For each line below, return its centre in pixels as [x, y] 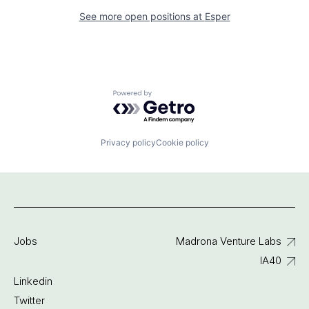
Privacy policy [128, 143]
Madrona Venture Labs [228, 241]
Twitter [29, 301]
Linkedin [33, 281]
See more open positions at [142, 16]
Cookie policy [182, 143]
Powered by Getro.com [173, 96]
